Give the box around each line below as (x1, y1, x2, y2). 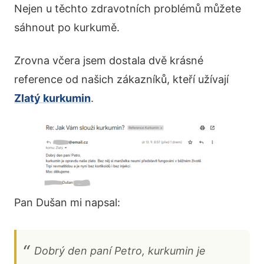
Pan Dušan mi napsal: (14, 196, 120, 209)
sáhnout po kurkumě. (14, 21, 120, 34)
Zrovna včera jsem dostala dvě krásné (14, 54, 203, 67)
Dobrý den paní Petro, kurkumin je (34, 245, 206, 258)
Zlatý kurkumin (14, 92, 91, 105)
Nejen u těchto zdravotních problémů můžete (14, 2, 241, 15)
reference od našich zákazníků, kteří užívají (14, 73, 229, 86)
